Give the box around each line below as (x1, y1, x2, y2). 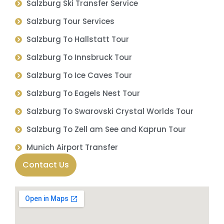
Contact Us (22, 159, 69, 170)
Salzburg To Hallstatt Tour (26, 34, 129, 44)
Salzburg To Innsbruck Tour (26, 52, 132, 62)
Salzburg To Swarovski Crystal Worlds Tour (26, 106, 193, 116)
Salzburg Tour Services (26, 16, 114, 26)
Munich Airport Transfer (26, 142, 118, 152)
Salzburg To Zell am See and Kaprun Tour (26, 124, 186, 134)
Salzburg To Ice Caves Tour (26, 70, 132, 80)
